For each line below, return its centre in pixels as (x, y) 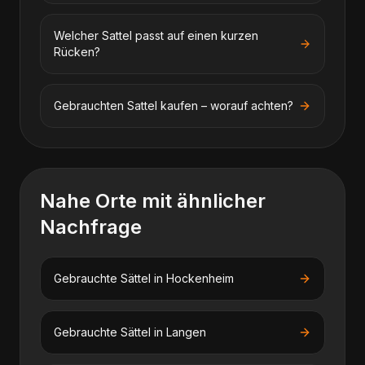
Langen (186, 332)
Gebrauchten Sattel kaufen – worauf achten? (174, 106)
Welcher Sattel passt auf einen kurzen (156, 35)
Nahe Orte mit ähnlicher (153, 201)
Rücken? (77, 52)
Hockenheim (200, 278)
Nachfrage (91, 227)
